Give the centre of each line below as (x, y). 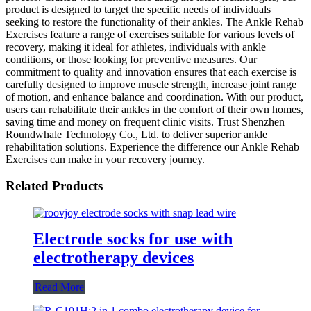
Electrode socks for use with (133, 238)
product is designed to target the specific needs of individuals (138, 9)
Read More (59, 287)
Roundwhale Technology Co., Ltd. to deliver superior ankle (136, 134)
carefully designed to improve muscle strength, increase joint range (151, 84)
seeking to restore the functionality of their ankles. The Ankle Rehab (154, 22)
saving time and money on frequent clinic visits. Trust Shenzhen (145, 121)
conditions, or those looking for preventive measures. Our (131, 59)
